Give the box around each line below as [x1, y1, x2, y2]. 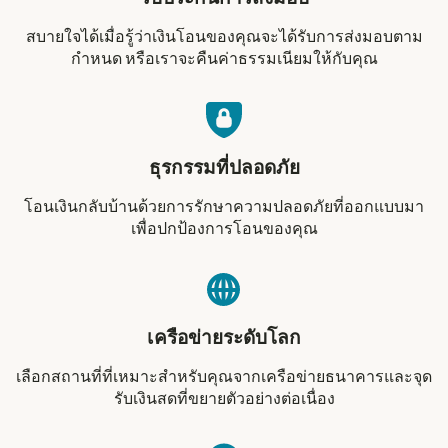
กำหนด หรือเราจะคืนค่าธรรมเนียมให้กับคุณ [70, 50, 378, 67]
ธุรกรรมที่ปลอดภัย [148, 158, 300, 178]
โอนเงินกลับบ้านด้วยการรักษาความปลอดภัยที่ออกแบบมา [24, 198, 424, 215]
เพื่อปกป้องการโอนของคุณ [130, 220, 318, 237]
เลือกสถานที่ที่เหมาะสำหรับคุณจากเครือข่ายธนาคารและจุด [16, 368, 432, 385]
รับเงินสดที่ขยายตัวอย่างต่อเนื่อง [113, 390, 335, 407]
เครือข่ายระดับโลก [147, 328, 301, 348]
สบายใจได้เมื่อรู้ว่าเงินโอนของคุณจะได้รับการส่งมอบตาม [25, 28, 423, 45]
